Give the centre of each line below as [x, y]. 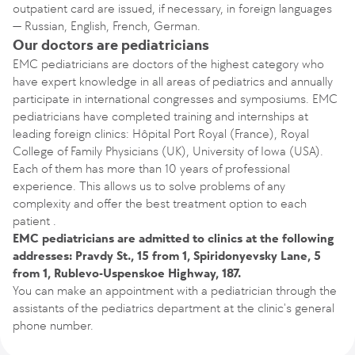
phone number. [53, 325]
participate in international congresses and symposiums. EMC [175, 99]
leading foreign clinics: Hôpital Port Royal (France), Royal [161, 134]
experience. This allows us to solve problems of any [149, 186]
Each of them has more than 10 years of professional [151, 168]
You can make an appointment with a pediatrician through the [175, 290]
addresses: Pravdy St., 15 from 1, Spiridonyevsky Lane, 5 [167, 256]
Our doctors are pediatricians [111, 45]
